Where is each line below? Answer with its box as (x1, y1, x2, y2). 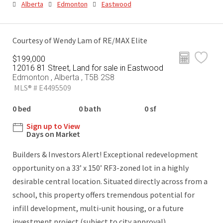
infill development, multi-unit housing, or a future (12, 203, 184, 214)
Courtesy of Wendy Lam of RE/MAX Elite (12, 35, 147, 46)
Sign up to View (26, 121, 80, 131)
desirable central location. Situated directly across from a (12, 176, 208, 187)
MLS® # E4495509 (12, 83, 71, 93)
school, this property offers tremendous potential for (12, 190, 195, 200)
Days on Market (26, 129, 80, 139)
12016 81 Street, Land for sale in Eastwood (12, 63, 163, 73)
